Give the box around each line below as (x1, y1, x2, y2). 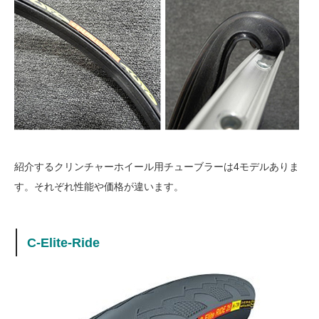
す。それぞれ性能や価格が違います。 (14, 181, 184, 193)
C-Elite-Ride (27, 235, 100, 250)
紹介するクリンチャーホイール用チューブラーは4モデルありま (14, 161, 299, 173)
